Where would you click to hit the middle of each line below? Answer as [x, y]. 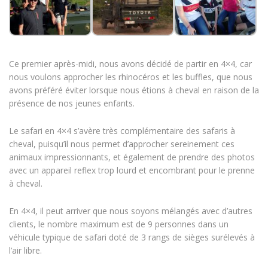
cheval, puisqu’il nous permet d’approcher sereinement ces [122, 144]
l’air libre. [25, 250]
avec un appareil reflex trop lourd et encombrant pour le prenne [132, 170]
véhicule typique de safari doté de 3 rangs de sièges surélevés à [132, 237]
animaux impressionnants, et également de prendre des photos [132, 157]
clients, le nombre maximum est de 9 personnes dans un [119, 224]
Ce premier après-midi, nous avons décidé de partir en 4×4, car [130, 63]
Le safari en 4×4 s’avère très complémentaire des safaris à [122, 130]
